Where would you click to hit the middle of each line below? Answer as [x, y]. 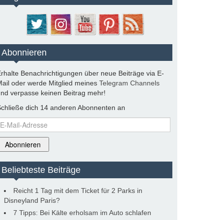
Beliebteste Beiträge [41, 170]
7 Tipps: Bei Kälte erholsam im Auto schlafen [82, 213]
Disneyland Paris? [32, 200]
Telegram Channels [129, 83]
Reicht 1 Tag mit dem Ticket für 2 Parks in [78, 191]
